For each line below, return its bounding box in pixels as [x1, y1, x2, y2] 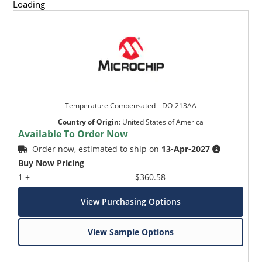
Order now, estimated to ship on [32, 143, 162, 154]
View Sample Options [88, 226, 174, 237]
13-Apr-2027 [161, 143, 211, 154]
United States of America [122, 116, 204, 127]
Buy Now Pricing [18, 157, 85, 168]
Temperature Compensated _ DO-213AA [65, 100, 197, 111]
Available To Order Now [18, 127, 129, 140]
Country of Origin [58, 116, 119, 127]
